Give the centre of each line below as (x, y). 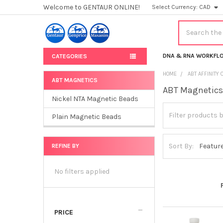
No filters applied (82, 171)
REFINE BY (65, 146)
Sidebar (61, 93)
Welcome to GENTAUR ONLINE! (91, 7)
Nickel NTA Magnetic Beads (95, 99)
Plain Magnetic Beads (86, 116)
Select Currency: (176, 7)
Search (189, 25)
